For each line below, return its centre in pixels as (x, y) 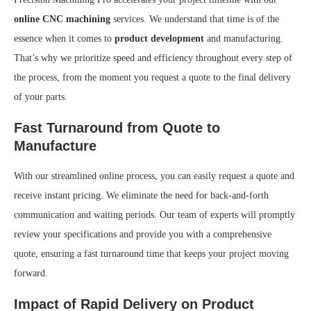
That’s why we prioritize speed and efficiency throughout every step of (153, 58)
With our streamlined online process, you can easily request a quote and (154, 176)
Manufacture (55, 145)
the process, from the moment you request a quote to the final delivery (152, 77)
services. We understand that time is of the (195, 19)
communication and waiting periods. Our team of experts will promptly (154, 215)
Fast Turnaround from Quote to (117, 127)
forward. (31, 273)
